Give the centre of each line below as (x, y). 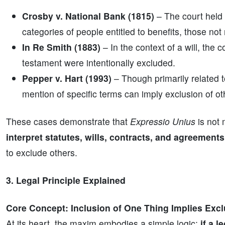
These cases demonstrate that (68, 121)
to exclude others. (42, 152)
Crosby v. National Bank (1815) (88, 16)
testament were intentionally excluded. (99, 63)
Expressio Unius (163, 121)
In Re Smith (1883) (61, 47)
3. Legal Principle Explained (66, 180)
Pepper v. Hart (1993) (67, 78)
